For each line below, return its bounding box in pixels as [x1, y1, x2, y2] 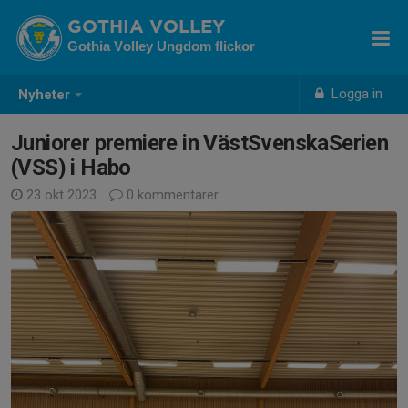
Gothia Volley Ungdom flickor [67, 38, 255, 54]
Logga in [328, 86, 383, 102]
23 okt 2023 [23, 187, 100, 203]
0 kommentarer [123, 187, 219, 203]
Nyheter [18, 87, 70, 104]
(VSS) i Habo [11, 155, 131, 180]
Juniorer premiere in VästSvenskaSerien [11, 130, 389, 156]
